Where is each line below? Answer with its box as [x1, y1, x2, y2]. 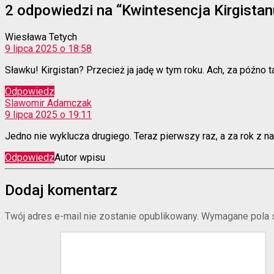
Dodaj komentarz [5, 181, 117, 199]
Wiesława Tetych [5, 31, 77, 43]
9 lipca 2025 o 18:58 [5, 42, 92, 54]
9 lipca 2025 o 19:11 [5, 108, 92, 120]
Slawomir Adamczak [5, 97, 92, 109]
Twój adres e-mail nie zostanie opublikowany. [5, 210, 199, 223]
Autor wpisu [54, 151, 105, 163]
